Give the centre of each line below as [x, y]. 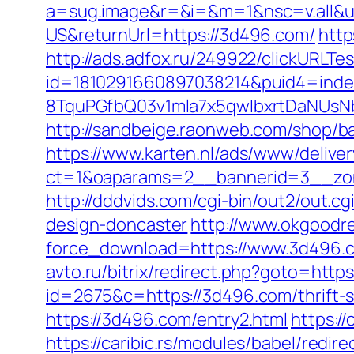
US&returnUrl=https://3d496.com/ [181, 35]
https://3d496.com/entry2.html [167, 319]
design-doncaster [117, 224]
